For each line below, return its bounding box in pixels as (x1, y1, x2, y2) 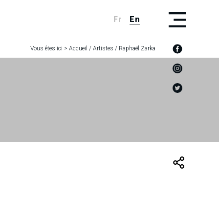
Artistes (93, 45, 113, 52)
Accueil (69, 45, 88, 52)
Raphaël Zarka (119, 45, 155, 52)
